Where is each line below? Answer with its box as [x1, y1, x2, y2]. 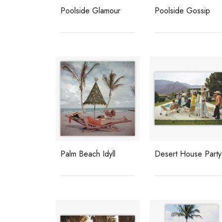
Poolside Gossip [155, 5, 210, 16]
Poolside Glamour [60, 5, 120, 16]
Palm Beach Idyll [60, 148, 115, 160]
